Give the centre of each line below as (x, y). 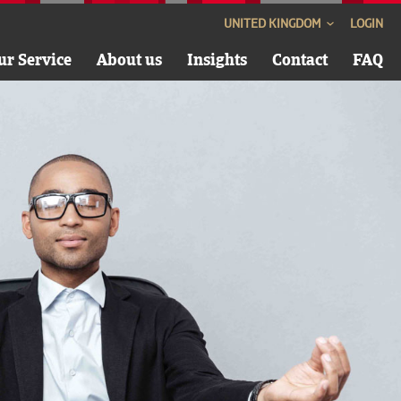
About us (129, 60)
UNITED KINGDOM (274, 23)
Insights (217, 60)
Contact (300, 60)
